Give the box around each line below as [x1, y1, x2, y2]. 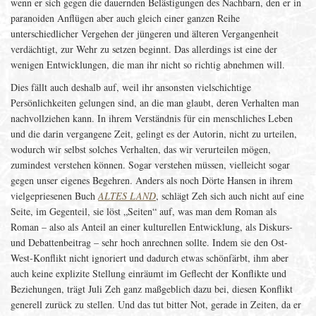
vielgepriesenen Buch [11, 189, 98, 202]
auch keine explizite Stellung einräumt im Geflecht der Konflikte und [11, 267, 286, 280]
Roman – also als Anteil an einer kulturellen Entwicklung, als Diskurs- [11, 220, 293, 233]
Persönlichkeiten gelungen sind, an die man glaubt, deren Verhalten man [11, 96, 299, 109]
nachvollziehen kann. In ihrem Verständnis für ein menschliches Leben [11, 111, 293, 125]
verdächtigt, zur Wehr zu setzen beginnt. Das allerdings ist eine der [11, 42, 277, 56]
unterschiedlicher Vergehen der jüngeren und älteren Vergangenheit [11, 27, 279, 40]
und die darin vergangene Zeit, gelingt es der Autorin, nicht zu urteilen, [11, 127, 297, 140]
